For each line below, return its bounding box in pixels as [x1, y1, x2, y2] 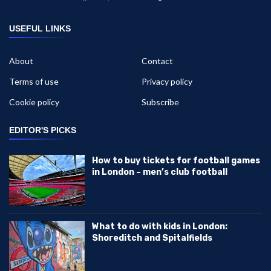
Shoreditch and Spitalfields [92, 232, 213, 243]
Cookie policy [9, 97, 59, 108]
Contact [142, 56, 173, 67]
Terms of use [9, 76, 59, 87]
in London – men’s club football [92, 167, 228, 178]
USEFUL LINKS [9, 24, 71, 34]
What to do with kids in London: [92, 221, 228, 232]
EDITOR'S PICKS [9, 125, 76, 135]
